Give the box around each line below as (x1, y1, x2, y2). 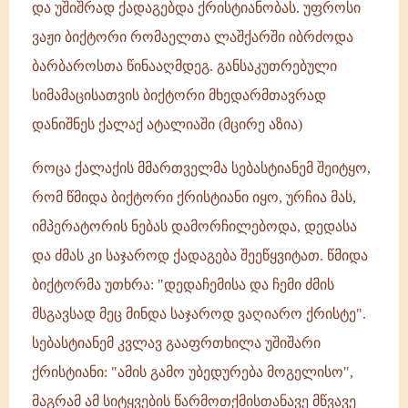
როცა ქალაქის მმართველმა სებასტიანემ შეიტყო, (32, 160, 371, 176)
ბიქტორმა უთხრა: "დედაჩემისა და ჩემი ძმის (32, 277, 334, 292)
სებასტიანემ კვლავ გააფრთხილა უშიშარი (32, 335, 321, 351)
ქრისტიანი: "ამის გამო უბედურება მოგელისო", (32, 364, 353, 380)
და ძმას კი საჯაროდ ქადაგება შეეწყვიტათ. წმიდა (32, 248, 368, 263)
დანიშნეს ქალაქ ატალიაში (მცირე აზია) (32, 117, 302, 132)
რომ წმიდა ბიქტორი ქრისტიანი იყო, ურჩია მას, (32, 189, 356, 205)
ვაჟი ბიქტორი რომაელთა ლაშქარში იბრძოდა (32, 29, 353, 45)
